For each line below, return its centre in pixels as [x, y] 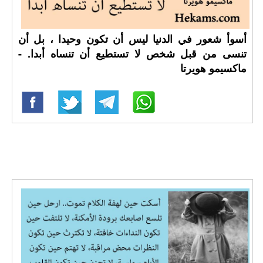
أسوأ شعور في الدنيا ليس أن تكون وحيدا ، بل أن [132, 39]
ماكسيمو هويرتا [213, 68]
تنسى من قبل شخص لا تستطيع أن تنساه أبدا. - [132, 53]
